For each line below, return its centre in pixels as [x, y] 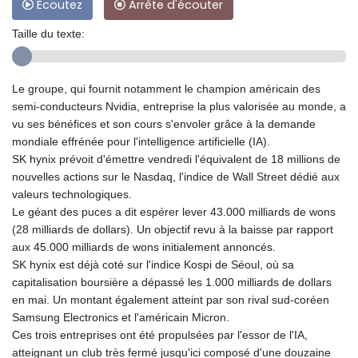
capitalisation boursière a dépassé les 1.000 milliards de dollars [172, 282]
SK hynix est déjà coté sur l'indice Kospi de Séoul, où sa [153, 265]
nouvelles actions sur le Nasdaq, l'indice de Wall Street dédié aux [176, 177]
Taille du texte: [48, 34]
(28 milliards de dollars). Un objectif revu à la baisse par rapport [173, 230]
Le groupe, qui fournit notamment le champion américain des [166, 89]
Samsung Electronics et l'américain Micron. [121, 318]
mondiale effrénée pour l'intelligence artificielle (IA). [141, 142]
